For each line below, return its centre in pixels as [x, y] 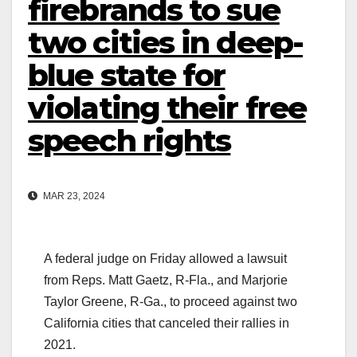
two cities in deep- [165, 43]
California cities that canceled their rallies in [167, 323]
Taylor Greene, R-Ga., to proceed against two [171, 301]
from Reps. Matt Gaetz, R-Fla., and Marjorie [166, 280]
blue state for [127, 76]
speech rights [129, 141]
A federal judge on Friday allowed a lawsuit [165, 258]
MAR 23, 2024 [73, 196]
